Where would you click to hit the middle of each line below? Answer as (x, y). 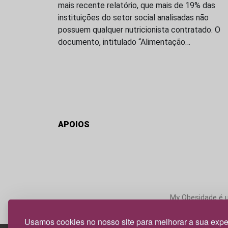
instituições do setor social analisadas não (133, 17)
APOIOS (74, 124)
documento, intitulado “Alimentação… (124, 42)
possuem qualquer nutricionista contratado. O (139, 30)
